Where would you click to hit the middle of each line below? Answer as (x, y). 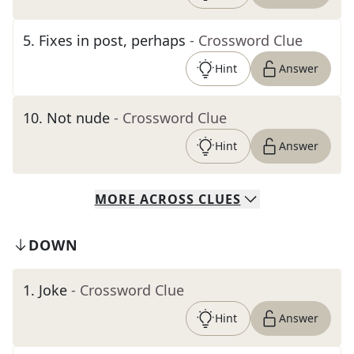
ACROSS (167, 199)
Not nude (78, 118)
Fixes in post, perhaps (112, 40)
